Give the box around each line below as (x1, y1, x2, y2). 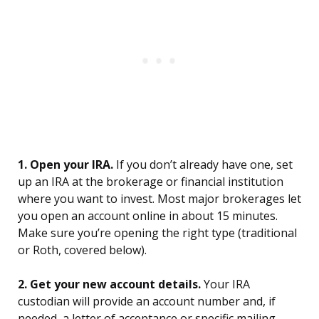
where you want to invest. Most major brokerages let (18, 191, 301, 207)
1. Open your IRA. (18, 157, 113, 173)
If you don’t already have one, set (113, 157, 293, 173)
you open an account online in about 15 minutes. (18, 208, 278, 224)
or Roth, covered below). (18, 242, 147, 258)
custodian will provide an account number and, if (18, 293, 276, 310)
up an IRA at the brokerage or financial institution (18, 174, 283, 190)
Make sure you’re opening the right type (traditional (18, 225, 297, 241)
